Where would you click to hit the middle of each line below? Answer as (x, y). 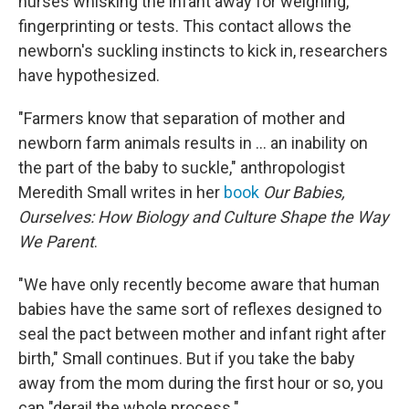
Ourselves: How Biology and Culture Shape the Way (204, 217)
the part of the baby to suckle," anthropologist (182, 168)
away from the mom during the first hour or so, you (201, 383)
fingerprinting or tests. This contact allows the (185, 26)
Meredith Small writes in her (121, 193)
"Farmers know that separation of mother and (182, 119)
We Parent (56, 242)
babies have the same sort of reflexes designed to (200, 309)
